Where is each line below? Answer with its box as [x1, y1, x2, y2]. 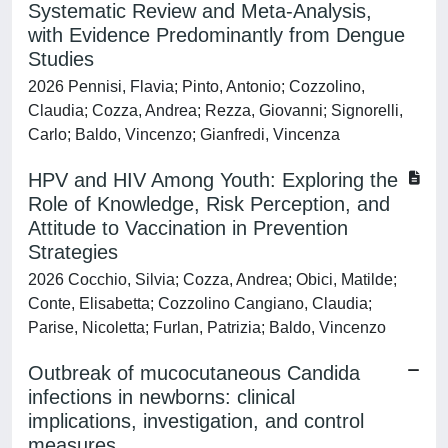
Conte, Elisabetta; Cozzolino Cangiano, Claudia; [28, 295, 372, 312]
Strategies [28, 241, 118, 263]
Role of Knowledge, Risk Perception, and [28, 193, 390, 215]
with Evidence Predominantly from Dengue [28, 24, 405, 46]
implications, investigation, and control [28, 410, 364, 432]
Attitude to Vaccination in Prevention [28, 217, 348, 239]
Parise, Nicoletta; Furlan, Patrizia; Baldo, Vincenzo [28, 319, 386, 336]
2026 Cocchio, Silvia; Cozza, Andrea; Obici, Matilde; [28, 271, 397, 288]
